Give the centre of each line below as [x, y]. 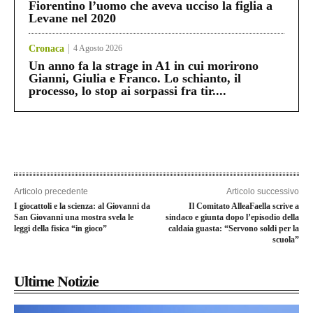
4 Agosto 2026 [98, 49]
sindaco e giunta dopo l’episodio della [232, 218]
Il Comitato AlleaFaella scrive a [243, 206]
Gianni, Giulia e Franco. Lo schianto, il [135, 79]
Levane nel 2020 [72, 19]
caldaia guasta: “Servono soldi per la [233, 229]
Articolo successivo [262, 192]
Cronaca [46, 49]
